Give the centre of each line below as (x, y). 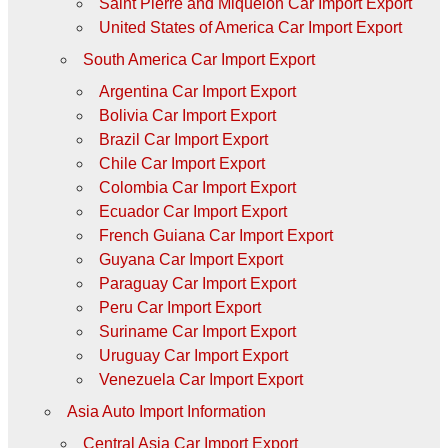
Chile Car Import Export (181, 163)
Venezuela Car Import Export (200, 379)
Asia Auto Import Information (166, 411)
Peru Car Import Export (179, 307)
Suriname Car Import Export (197, 331)
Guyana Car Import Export (190, 259)
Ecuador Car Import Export (192, 211)
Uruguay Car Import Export (193, 355)
